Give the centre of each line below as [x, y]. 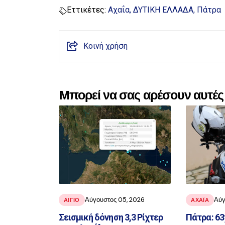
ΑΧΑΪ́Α [200, 200]
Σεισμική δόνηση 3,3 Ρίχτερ [111, 217]
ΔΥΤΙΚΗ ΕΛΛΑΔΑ [163, 10]
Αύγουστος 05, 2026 [115, 200]
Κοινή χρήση [105, 46]
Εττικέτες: [86, 10]
